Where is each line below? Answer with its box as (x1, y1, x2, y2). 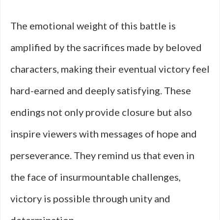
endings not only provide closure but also (10, 106, 192, 118)
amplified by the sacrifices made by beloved (10, 41, 202, 53)
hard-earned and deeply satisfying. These (10, 84, 191, 96)
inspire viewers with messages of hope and (10, 128, 197, 139)
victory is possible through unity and (10, 192, 170, 204)
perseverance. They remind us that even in (10, 149, 194, 161)
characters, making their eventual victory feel (10, 63, 210, 75)
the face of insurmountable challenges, (10, 171, 181, 183)
